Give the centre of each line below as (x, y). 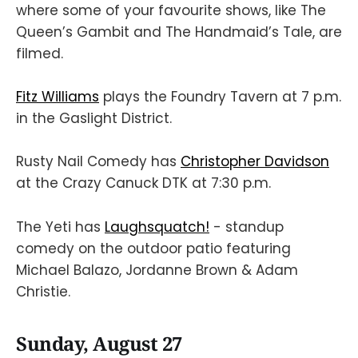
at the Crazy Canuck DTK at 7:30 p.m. (143, 183)
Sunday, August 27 (99, 343)
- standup (247, 227)
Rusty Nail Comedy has (98, 162)
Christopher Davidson (255, 162)
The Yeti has (60, 227)
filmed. (42, 53)
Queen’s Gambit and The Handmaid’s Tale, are (179, 32)
